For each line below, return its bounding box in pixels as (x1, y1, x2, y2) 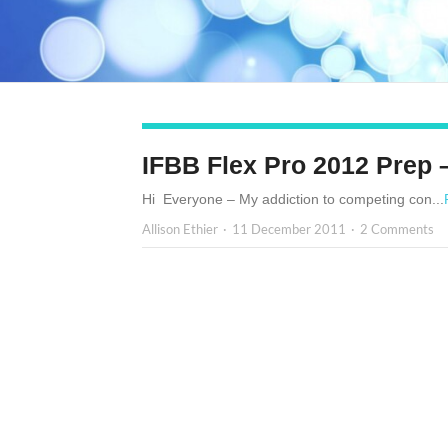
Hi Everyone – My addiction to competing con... (142, 191, 444, 208)
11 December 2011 (232, 221, 346, 238)
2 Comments (360, 221, 434, 238)
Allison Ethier (142, 221, 218, 238)
